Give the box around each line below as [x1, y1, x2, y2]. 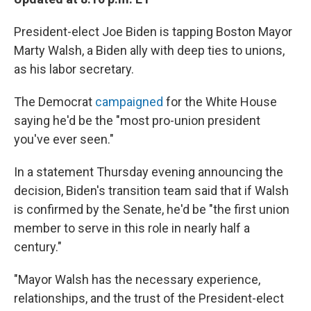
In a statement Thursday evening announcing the [14, 164, 283, 179]
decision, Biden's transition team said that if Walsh [14, 183, 289, 198]
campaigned [95, 94, 163, 109]
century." [14, 239, 62, 254]
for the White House [163, 94, 277, 109]
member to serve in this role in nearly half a [14, 220, 250, 235]
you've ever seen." [14, 131, 114, 146]
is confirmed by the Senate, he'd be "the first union [14, 201, 289, 217]
